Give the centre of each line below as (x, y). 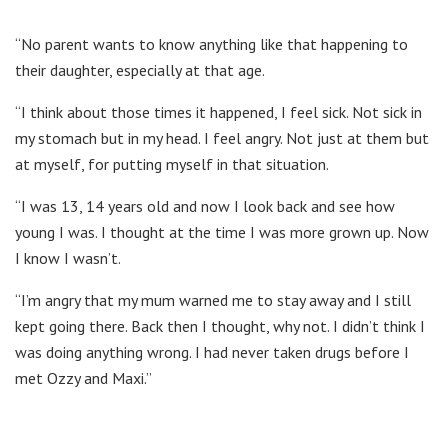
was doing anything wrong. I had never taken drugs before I (212, 351)
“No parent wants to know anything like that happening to (211, 43)
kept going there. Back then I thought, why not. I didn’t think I (220, 325)
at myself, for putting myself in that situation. (172, 163)
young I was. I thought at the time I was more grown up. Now (222, 231)
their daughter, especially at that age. (140, 69)
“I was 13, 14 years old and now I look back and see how (205, 205)
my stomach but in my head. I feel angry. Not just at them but (222, 137)
